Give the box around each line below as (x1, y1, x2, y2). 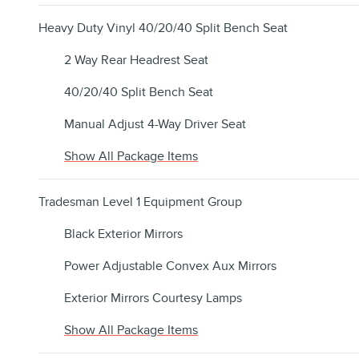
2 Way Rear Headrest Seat (64, 52, 208, 69)
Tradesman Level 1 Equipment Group (38, 194, 242, 211)
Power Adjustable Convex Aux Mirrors (64, 258, 276, 275)
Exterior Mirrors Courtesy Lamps (64, 290, 242, 307)
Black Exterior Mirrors (64, 226, 183, 243)
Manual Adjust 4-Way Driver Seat (64, 116, 246, 133)
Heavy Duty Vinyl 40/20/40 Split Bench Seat (38, 20, 288, 37)
